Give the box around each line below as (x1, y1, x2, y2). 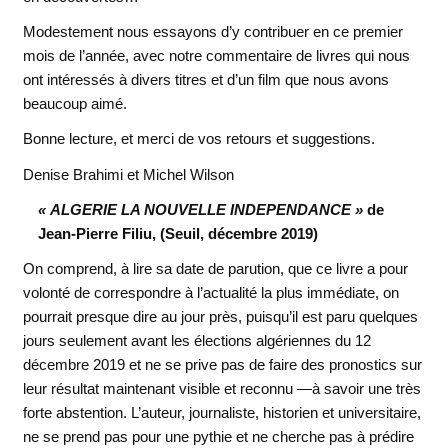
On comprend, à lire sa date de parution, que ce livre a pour (22, 260, 408, 278)
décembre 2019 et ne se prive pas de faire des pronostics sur (22, 356, 422, 374)
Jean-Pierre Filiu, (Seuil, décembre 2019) (37, 225, 318, 243)
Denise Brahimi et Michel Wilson (22, 165, 234, 183)
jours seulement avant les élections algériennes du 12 (22, 332, 371, 350)
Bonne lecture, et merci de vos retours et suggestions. (22, 130, 375, 148)
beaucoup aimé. (22, 94, 127, 112)
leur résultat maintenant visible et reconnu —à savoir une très (22, 380, 421, 398)
